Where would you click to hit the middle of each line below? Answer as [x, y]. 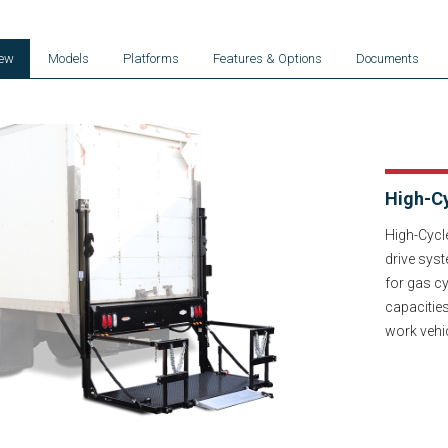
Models [68, 58]
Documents [387, 58]
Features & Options [267, 58]
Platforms [150, 58]
